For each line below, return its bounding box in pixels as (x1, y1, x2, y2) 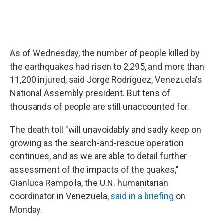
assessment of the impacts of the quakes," (10, 164, 179, 175)
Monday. (10, 204, 42, 215)
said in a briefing (110, 191, 174, 201)
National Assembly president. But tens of (10, 88, 170, 98)
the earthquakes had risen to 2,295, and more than (10, 61, 204, 72)
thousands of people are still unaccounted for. (10, 101, 189, 111)
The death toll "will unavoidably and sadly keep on (10, 124, 201, 135)
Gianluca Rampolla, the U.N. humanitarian (10, 178, 168, 188)
